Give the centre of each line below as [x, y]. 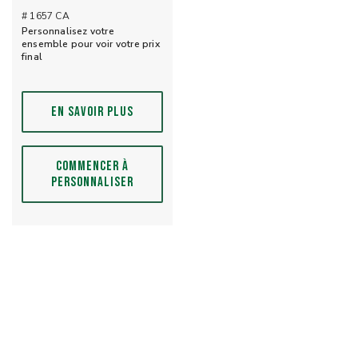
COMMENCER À [92, 166]
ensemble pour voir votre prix [91, 44]
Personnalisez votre [68, 31]
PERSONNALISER [92, 182]
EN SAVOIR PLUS [92, 111]
